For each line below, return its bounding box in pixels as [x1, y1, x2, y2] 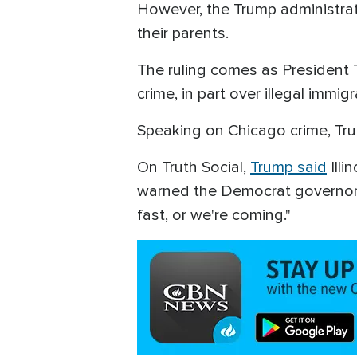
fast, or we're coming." [137, 205, 291, 225]
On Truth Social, [137, 157, 250, 177]
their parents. [137, 23, 229, 43]
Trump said [250, 157, 327, 177]
